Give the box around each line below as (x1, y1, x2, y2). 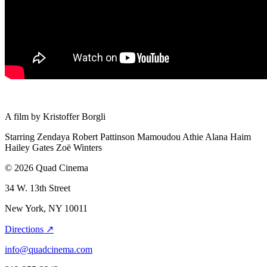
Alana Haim (205, 131, 251, 142)
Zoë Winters (56, 142, 102, 153)
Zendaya (37, 131, 70, 142)
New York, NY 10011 (5, 203, 88, 213)
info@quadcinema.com (5, 244, 92, 254)
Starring (5, 131, 35, 142)
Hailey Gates (5, 142, 54, 153)
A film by (5, 111, 41, 122)
